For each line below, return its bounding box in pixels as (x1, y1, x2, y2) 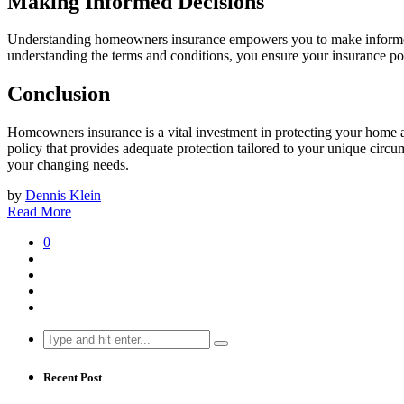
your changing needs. (7, 157, 129, 173)
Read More (7, 204, 71, 220)
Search (42, 329, 81, 345)
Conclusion (7, 82, 110, 106)
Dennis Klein (25, 188, 101, 204)
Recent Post (43, 371, 102, 385)
